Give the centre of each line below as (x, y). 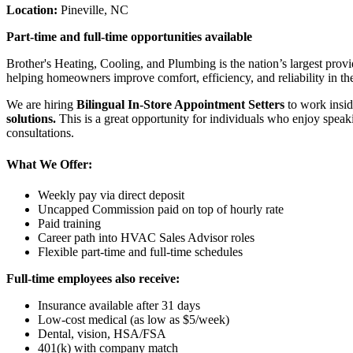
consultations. (40, 133)
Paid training (69, 223)
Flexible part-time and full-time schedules (140, 251)
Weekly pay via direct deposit (111, 195)
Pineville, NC (93, 10)
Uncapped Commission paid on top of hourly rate (161, 209)
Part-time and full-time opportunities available (129, 37)
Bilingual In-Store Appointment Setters (180, 105)
